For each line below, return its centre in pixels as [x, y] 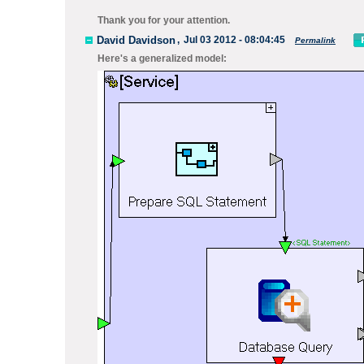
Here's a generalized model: [162, 58]
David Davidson [136, 40]
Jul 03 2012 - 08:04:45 [234, 40]
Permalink [315, 40]
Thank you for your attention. [164, 20]
